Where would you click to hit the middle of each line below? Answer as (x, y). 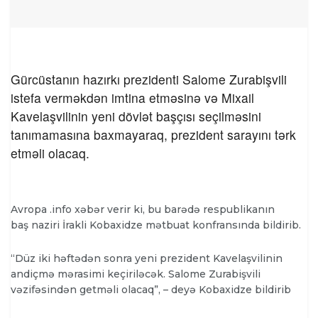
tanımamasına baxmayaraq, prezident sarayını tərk (153, 134)
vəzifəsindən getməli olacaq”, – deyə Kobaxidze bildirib (151, 289)
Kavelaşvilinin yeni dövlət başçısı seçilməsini (136, 116)
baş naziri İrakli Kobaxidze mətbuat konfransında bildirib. (156, 225)
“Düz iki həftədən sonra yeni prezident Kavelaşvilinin (147, 258)
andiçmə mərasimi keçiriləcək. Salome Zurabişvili (136, 274)
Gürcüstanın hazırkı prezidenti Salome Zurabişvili (149, 79)
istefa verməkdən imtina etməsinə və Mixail (132, 97)
